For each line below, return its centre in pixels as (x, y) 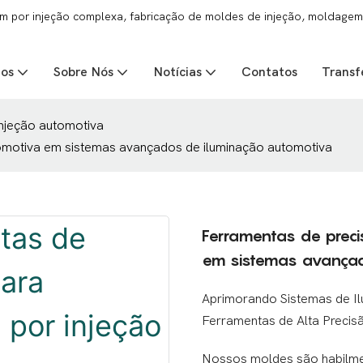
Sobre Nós (83, 72)
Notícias (177, 72)
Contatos (269, 72)
